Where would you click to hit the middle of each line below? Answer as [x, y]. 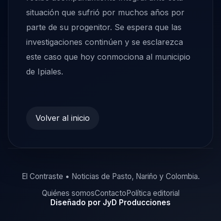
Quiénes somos [68, 193]
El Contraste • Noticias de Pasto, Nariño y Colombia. [110, 176]
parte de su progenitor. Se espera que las [104, 27]
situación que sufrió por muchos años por [105, 12]
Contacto [110, 193]
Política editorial [153, 193]
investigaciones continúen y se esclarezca [105, 42]
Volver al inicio [63, 118]
